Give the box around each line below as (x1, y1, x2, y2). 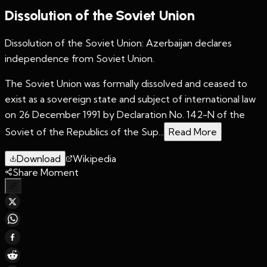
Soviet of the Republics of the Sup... (5, 126, 164, 138)
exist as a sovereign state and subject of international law (5, 93, 256, 105)
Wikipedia (73, 153, 116, 164)
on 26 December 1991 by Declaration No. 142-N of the (5, 108, 245, 120)
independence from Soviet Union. (5, 52, 154, 64)
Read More (169, 126, 217, 138)
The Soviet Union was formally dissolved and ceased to (5, 77, 247, 89)
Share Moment (13, 166, 79, 178)
